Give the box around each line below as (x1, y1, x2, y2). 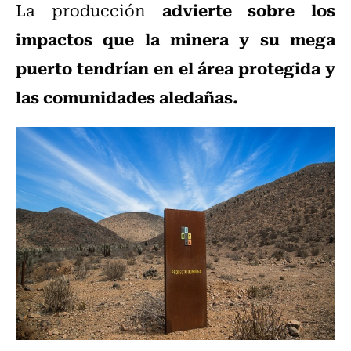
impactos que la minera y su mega (16, 26, 335, 52)
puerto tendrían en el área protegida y (16, 55, 335, 81)
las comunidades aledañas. (16, 84, 238, 110)
